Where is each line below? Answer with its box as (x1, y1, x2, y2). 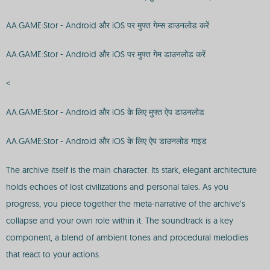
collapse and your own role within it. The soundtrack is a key (6, 215, 233, 226)
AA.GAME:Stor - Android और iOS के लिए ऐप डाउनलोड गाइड (6, 136, 207, 146)
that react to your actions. (6, 249, 101, 260)
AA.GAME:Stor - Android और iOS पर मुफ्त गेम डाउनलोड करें (6, 49, 206, 60)
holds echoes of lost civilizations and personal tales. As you (6, 181, 228, 192)
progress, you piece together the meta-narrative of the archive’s (6, 198, 245, 209)
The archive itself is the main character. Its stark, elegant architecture (6, 165, 257, 175)
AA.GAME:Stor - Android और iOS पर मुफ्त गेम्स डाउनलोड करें (6, 20, 209, 31)
